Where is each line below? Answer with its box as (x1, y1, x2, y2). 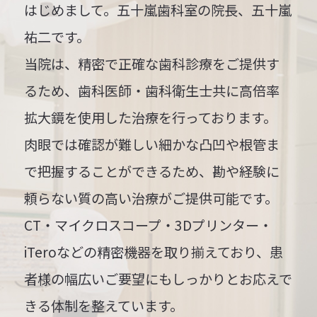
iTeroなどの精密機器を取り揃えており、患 (24, 241, 284, 262)
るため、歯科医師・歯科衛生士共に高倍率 (24, 80, 280, 100)
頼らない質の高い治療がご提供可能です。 (24, 188, 279, 208)
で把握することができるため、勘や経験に (24, 161, 280, 181)
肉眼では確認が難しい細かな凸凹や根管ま (24, 134, 280, 154)
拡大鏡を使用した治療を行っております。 (24, 107, 277, 127)
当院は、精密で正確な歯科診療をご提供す (24, 53, 280, 74)
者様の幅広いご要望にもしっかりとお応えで (24, 268, 293, 289)
